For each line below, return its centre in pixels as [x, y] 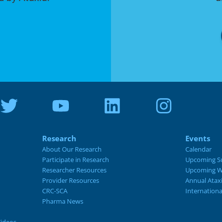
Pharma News [62, 201]
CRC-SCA [55, 191]
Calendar [198, 149]
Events [197, 139]
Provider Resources [70, 181]
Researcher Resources [74, 170]
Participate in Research [75, 160]
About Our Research [72, 149]
